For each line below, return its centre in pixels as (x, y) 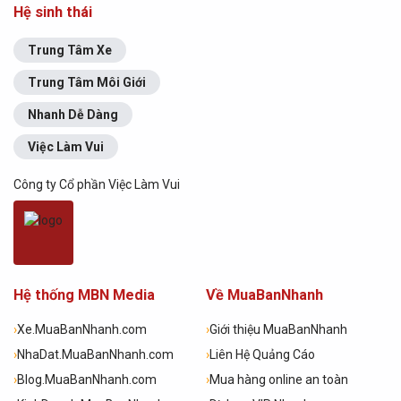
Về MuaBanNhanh (264, 295)
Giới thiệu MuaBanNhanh (278, 330)
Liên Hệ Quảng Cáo (262, 355)
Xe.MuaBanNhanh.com (82, 330)
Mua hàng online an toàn (279, 380)
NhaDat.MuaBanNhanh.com (95, 355)
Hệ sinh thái (53, 13)
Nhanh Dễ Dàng (73, 115)
